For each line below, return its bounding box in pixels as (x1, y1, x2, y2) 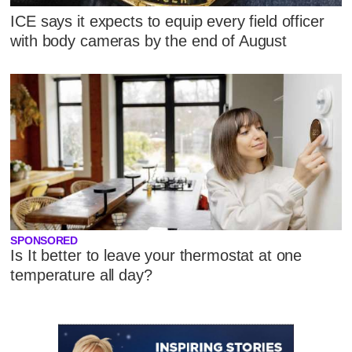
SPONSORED (10, 234, 78, 247)
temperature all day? (10, 266, 152, 284)
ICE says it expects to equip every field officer (10, 12, 324, 30)
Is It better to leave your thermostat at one (10, 246, 302, 264)
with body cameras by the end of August (10, 31, 288, 49)
